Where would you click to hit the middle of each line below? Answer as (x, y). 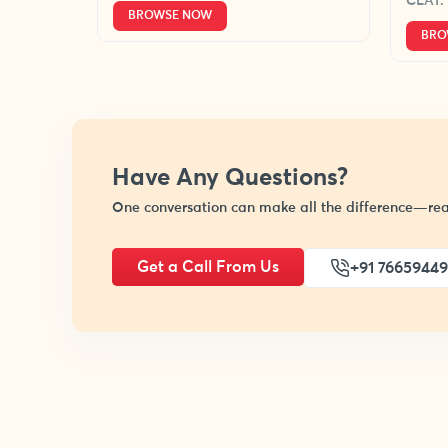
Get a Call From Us (208, 267)
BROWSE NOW (170, 16)
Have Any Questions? (230, 178)
